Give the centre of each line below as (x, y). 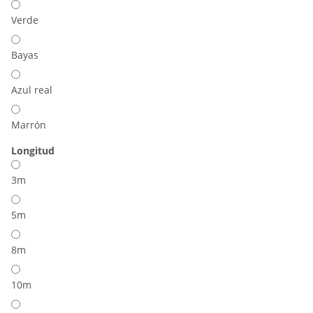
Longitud (34, 151)
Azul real (32, 90)
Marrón (29, 125)
